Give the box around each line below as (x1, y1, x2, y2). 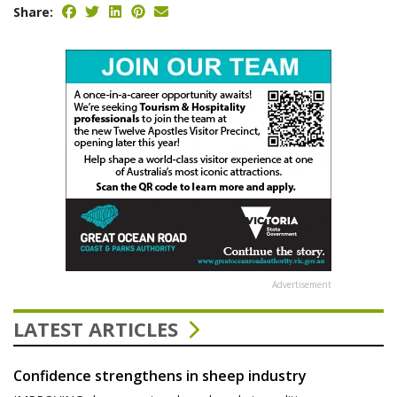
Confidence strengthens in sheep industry (13, 366, 307, 386)
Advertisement (272, 278, 331, 292)
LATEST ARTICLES (13, 315, 183, 343)
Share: (13, 4, 53, 21)
